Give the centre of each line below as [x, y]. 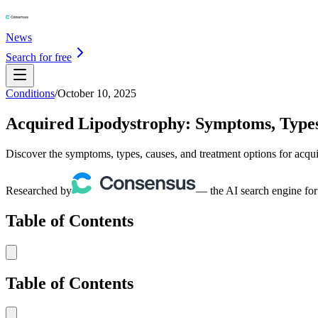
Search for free [39, 57]
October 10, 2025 [97, 93]
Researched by [39, 190]
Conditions [30, 93]
